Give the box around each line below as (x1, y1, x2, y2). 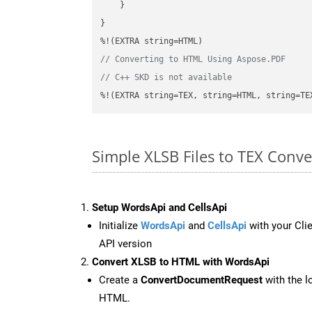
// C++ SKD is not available (100, 72, 233, 83)
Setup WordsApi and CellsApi (92, 201, 227, 214)
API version (99, 237, 152, 250)
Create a (99, 273, 141, 286)
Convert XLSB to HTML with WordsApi (92, 255, 270, 268)
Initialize (99, 219, 141, 232)
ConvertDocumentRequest (141, 273, 263, 286)
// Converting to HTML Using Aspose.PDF (100, 54, 286, 65)
